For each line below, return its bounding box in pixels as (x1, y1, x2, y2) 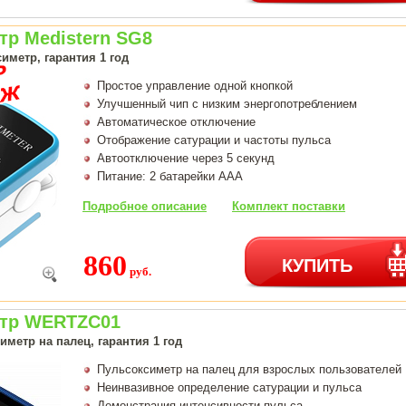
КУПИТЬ (282, 250, 353, 277)
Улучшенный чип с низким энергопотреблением (97, 96, 357, 111)
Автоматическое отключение (97, 114, 256, 129)
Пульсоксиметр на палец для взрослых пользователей (97, 362, 401, 376)
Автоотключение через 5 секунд (97, 150, 275, 165)
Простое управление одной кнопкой (97, 78, 293, 92)
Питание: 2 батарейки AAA (97, 169, 243, 183)
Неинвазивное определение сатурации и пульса (97, 380, 362, 394)
